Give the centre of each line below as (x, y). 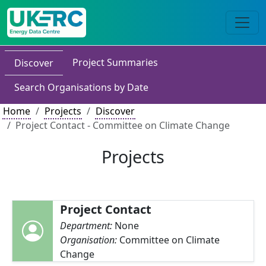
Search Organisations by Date (81, 87)
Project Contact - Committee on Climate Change (123, 125)
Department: (87, 226)
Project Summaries (115, 62)
